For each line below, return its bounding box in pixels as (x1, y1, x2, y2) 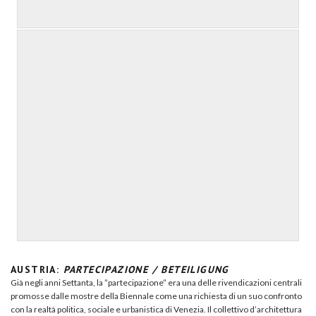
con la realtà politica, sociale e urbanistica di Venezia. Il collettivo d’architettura (11, 303, 302, 315)
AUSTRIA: (11, 262, 63, 276)
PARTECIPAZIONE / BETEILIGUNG (63, 262, 229, 276)
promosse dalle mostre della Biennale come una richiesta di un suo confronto (11, 290, 302, 301)
